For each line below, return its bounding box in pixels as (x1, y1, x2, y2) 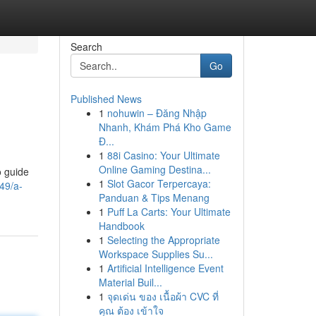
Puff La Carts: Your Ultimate (107, 205, 231, 219)
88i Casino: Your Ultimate (107, 148, 220, 162)
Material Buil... (98, 275, 162, 289)
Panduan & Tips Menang (98, 190, 209, 205)
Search (70, 39, 102, 54)
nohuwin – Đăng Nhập (107, 106, 207, 120)
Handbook (98, 219, 145, 233)
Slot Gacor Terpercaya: (107, 176, 211, 190)
